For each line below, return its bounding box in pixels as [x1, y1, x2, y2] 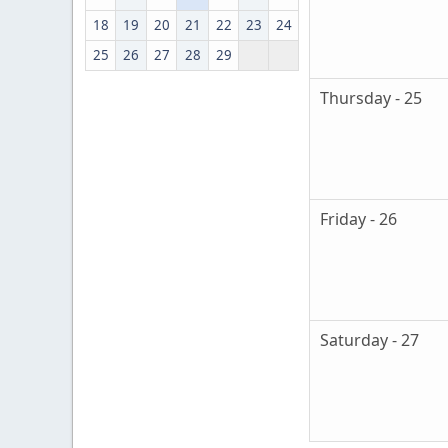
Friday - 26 [320, 208, 397, 231]
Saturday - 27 [320, 329, 419, 352]
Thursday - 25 [320, 87, 422, 110]
